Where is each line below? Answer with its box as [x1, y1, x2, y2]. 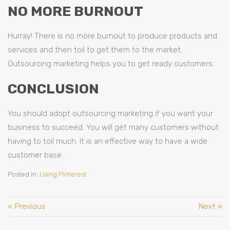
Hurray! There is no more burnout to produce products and [8, 31, 217, 41]
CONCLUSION [8, 81, 99, 97]
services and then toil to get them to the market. [8, 45, 182, 54]
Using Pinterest [40, 170, 86, 178]
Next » [199, 202, 222, 211]
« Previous [8, 202, 46, 211]
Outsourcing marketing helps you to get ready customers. [8, 59, 214, 68]
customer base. [8, 150, 63, 160]
